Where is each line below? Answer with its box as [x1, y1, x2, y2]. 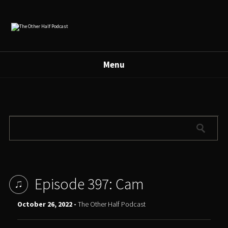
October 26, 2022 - [17, 199, 78, 209]
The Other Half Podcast [78, 199, 146, 209]
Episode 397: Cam [34, 174, 144, 194]
